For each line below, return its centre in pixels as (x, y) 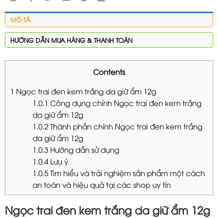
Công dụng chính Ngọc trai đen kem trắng (125, 102)
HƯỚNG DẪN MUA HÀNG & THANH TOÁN (71, 40)
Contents (109, 72)
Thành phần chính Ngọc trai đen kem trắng (125, 126)
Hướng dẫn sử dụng (83, 149)
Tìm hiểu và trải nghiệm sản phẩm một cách (126, 173)
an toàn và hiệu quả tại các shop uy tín (101, 184)
